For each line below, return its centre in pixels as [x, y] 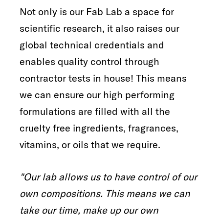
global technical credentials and [92, 44]
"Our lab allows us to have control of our [108, 176]
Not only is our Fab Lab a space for [97, 11]
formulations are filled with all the [95, 111]
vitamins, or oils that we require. [90, 144]
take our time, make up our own [89, 210]
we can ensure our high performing [97, 94]
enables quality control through [89, 61]
